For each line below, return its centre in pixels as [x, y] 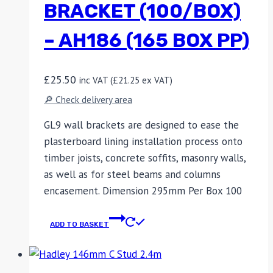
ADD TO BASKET [80, 224]
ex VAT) [156, 80]
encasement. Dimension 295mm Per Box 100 [143, 190]
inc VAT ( [96, 80]
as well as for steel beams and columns [132, 174]
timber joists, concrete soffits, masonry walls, [145, 158]
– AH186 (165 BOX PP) [147, 41]
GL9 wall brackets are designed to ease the [141, 125]
